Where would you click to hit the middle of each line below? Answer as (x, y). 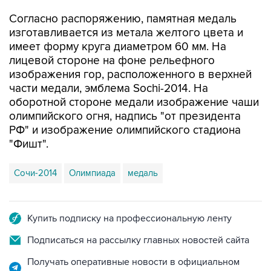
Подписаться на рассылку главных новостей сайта (138, 240)
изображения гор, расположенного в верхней (130, 75)
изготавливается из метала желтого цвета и (126, 33)
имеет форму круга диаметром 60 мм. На (118, 47)
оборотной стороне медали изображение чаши (134, 103)
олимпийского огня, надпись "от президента (125, 116)
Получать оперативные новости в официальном (133, 262)
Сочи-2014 (35, 173)
